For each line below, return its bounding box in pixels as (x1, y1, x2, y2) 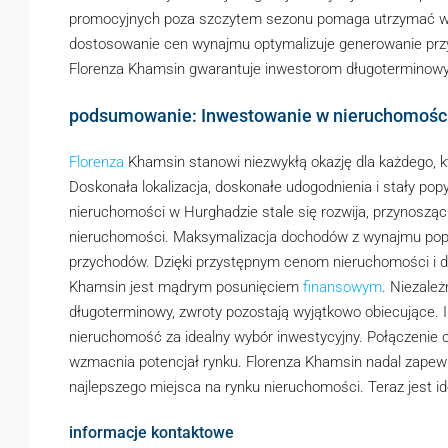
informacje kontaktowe (69, 423, 234, 442)
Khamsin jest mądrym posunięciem (69, 278, 303, 296)
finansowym (303, 278, 382, 296)
